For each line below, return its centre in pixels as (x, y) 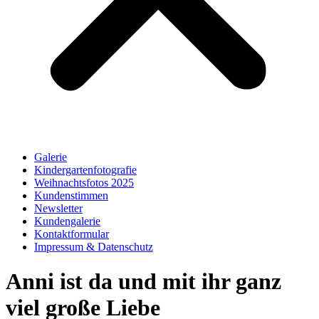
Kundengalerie (67, 221)
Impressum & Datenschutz (94, 247)
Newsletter (58, 208)
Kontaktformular (72, 234)
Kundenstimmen (71, 195)
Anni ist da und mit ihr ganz (143, 282)
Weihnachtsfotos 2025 (84, 183)
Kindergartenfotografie (85, 170)
